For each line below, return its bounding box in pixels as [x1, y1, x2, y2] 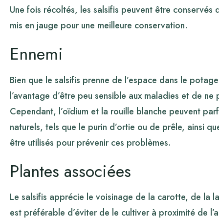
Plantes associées [10, 159, 131, 183]
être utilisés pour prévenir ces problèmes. [10, 136, 171, 149]
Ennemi [10, 42, 63, 66]
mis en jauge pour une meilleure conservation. [10, 19, 188, 32]
